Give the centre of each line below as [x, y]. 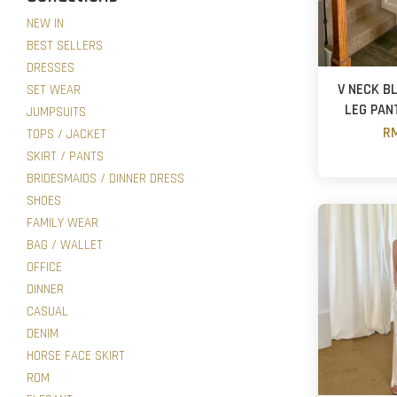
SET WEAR [54, 90]
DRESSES [51, 67]
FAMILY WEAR [62, 222]
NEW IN [45, 23]
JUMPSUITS [56, 112]
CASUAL [47, 311]
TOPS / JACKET [66, 134]
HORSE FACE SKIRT [76, 355]
